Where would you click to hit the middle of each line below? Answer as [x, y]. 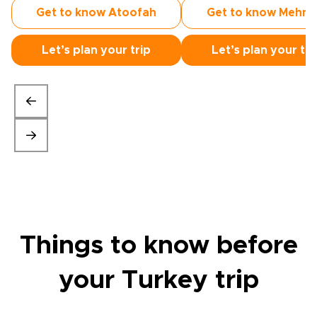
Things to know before [158, 246]
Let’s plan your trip [96, 50]
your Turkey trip [158, 280]
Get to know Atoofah [96, 13]
